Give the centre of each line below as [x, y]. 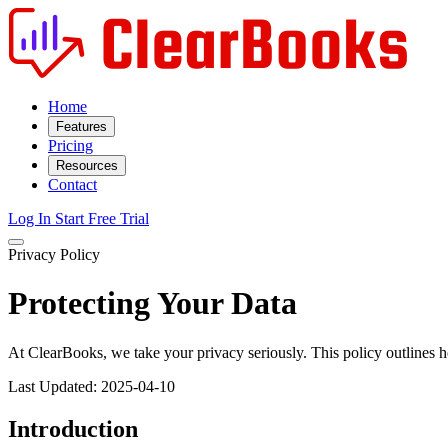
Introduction [73, 428]
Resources [87, 165]
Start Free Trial [102, 218]
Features [81, 126]
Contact [72, 184]
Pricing [70, 145]
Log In [31, 218]
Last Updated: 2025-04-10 [91, 386]
